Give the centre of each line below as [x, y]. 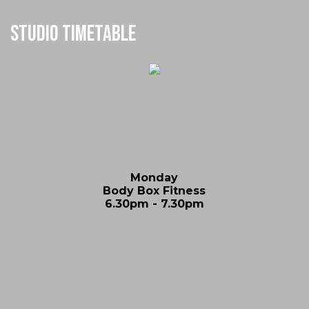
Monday [154, 177]
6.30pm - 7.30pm [154, 203]
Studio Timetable [73, 34]
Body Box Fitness [154, 190]
